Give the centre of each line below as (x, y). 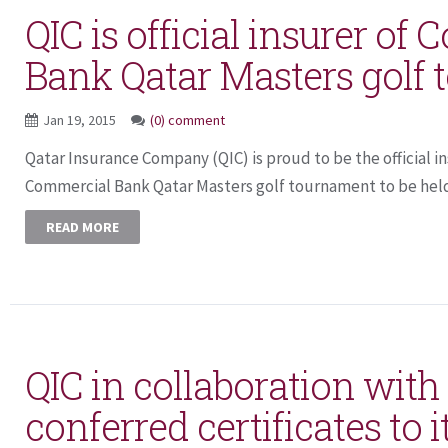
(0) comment (187, 120)
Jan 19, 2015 (81, 120)
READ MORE (82, 227)
